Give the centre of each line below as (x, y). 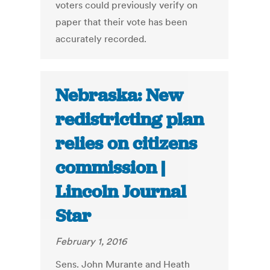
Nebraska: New (120, 96)
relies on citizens (127, 144)
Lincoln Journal (121, 192)
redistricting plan (130, 120)
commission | (111, 168)
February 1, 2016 (91, 241)
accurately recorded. (101, 39)
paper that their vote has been (122, 22)
